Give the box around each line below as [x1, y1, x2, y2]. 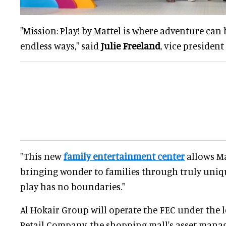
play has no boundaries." [20, 181, 125, 193]
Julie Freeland [101, 40, 160, 52]
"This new [20, 150, 64, 162]
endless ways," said [20, 40, 101, 52]
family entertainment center [64, 150, 185, 162]
